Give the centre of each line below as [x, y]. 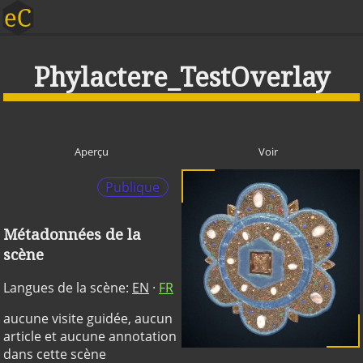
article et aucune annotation [90, 337]
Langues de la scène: [68, 288]
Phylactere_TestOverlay [181, 76]
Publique [133, 188]
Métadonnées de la [72, 233]
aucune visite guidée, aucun [88, 319]
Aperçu [91, 152]
